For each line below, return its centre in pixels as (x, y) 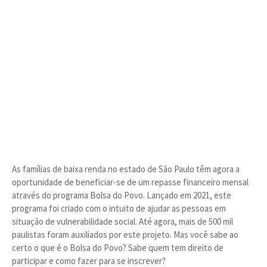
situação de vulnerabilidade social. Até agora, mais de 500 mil (122, 221)
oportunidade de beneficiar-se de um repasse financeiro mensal (130, 182)
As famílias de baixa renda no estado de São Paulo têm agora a (126, 169)
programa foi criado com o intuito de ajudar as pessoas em (119, 208)
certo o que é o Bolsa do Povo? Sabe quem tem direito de (118, 248)
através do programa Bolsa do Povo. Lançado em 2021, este (122, 195)
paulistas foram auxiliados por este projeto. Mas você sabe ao (125, 235)
